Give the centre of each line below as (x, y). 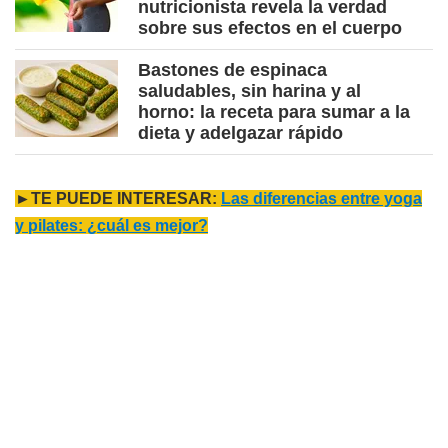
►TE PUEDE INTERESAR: (118, 199)
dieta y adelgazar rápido (240, 133)
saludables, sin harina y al (249, 91)
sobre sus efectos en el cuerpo (270, 28)
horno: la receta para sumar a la (274, 112)
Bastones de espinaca (232, 70)
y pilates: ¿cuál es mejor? (111, 226)
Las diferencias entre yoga (321, 199)
